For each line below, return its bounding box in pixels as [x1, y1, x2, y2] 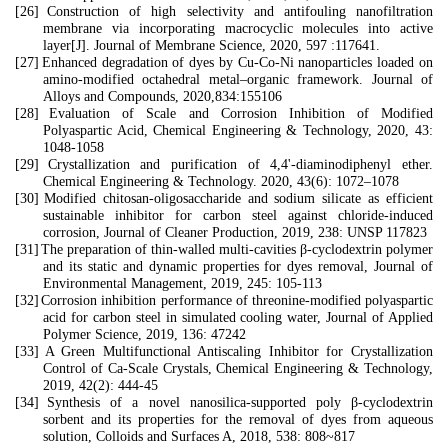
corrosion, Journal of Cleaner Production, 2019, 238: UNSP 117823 [43, 225, 427, 240]
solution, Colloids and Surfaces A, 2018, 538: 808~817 [43, 429, 355, 444]
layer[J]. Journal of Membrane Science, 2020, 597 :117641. [43, 38, 380, 53]
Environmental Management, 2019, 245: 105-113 [43, 276, 322, 291]
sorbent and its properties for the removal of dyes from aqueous [43, 412, 433, 427]
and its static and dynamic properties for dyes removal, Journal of [43, 259, 433, 274]
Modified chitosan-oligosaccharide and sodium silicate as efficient [43, 191, 434, 206]
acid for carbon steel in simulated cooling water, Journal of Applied [43, 310, 433, 325]
